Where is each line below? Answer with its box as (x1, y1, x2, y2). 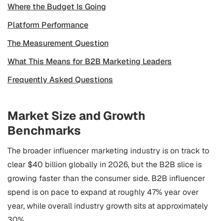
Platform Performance (7, 20, 88, 30)
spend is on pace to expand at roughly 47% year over (7, 187, 199, 197)
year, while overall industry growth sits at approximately (7, 201, 208, 211)
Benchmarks (7, 123, 81, 138)
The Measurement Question (7, 38, 109, 48)
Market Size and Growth (7, 108, 146, 123)
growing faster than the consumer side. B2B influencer (7, 173, 205, 184)
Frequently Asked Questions (7, 74, 113, 85)
